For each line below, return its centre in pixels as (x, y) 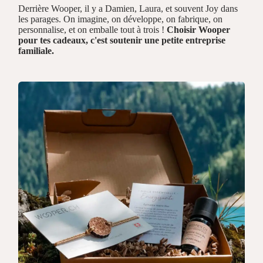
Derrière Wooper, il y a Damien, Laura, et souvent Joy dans (128, 8)
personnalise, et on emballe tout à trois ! (93, 29)
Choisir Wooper (199, 29)
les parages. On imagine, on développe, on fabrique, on (121, 19)
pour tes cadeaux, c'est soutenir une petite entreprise (122, 40)
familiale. (36, 50)
